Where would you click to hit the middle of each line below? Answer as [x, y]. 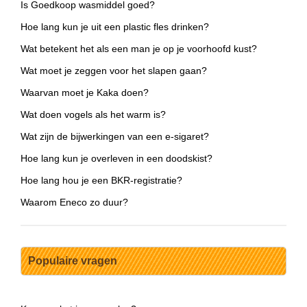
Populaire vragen [73, 261]
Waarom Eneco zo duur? [74, 202]
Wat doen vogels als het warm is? [93, 115]
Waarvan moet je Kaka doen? [85, 93]
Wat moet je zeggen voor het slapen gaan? [114, 71]
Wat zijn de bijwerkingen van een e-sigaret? [115, 137]
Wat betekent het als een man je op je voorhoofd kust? [139, 49]
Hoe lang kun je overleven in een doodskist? [116, 159]
